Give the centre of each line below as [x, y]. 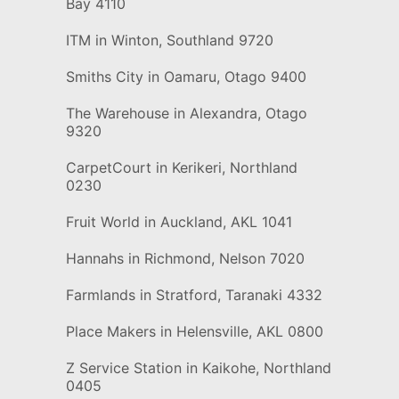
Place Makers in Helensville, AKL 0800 [194, 332]
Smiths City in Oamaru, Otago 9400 [186, 77]
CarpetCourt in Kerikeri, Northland [181, 168]
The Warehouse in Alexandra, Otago [186, 114]
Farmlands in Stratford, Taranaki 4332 [194, 295]
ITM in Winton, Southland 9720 [169, 41]
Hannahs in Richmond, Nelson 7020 [185, 259]
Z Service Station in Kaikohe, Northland [198, 368]
